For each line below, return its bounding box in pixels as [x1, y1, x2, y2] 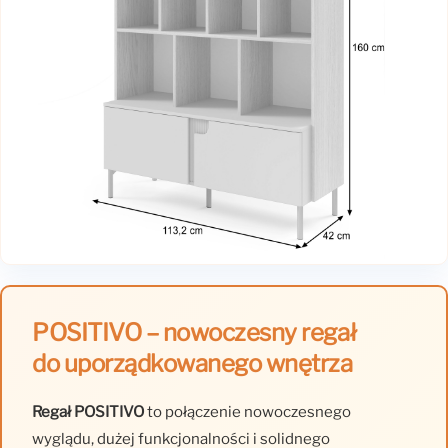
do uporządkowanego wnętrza [32, 349, 353, 378]
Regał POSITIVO [32, 403, 144, 421]
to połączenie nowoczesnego [144, 403, 351, 421]
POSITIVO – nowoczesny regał [32, 318, 357, 347]
